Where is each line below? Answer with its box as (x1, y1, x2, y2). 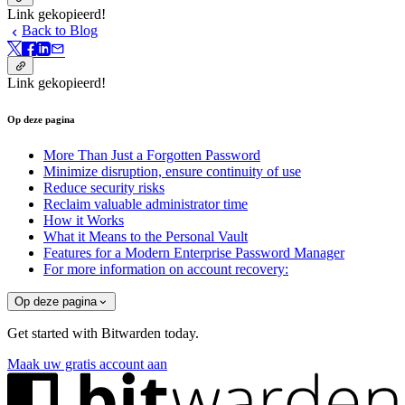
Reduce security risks (43, 179, 165, 195)
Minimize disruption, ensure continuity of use (43, 163, 301, 179)
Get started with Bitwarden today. (7, 325, 199, 342)
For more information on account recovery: (43, 260, 288, 277)
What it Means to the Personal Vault (43, 228, 248, 244)
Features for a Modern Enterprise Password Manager (43, 244, 344, 260)
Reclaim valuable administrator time (43, 195, 248, 212)
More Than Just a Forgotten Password (43, 146, 260, 163)
